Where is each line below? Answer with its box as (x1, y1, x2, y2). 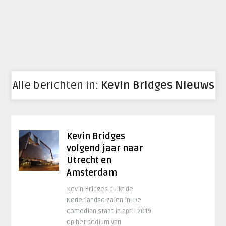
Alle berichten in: (13, 79, 101, 92)
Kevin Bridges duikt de (67, 185, 134, 193)
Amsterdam (67, 167, 118, 178)
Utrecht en (67, 155, 112, 166)
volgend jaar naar (67, 143, 144, 154)
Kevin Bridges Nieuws (101, 79, 214, 92)
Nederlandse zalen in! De (67, 196, 142, 204)
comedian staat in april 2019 (67, 207, 152, 215)
